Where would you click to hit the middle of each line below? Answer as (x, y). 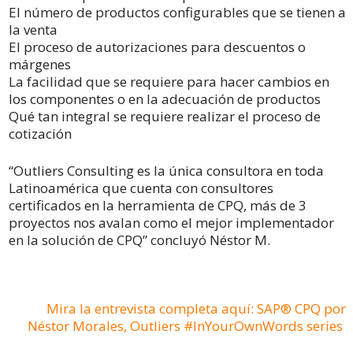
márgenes (41, 64)
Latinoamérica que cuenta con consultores (141, 188)
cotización (42, 133)
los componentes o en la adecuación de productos (168, 98)
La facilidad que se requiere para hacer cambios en (169, 81)
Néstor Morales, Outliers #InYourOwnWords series (185, 325)
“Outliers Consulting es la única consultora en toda (166, 170)
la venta (35, 29)
